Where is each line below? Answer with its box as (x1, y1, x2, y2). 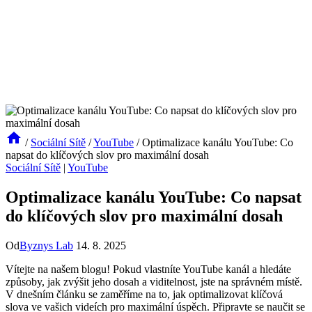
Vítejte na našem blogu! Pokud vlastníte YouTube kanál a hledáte (6, 263, 291, 275)
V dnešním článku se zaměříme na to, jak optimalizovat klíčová (6, 288, 283, 300)
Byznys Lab (19, 239, 73, 251)
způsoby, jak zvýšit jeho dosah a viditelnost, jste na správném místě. (6, 275, 302, 288)
